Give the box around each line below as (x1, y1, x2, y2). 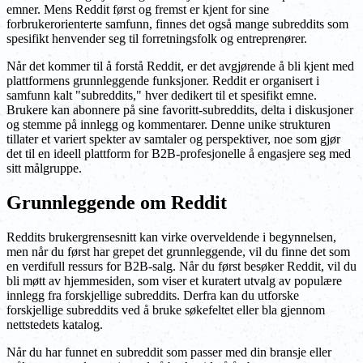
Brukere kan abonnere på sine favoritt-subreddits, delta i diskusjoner (6, 103, 353, 117)
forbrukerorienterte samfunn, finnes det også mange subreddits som (6, 17, 348, 32)
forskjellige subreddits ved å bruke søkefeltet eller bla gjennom (6, 303, 325, 318)
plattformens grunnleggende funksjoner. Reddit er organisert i (6, 74, 319, 88)
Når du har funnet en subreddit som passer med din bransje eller (6, 345, 331, 360)
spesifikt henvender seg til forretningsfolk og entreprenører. (6, 32, 307, 46)
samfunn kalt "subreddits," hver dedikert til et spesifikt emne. (6, 88, 317, 103)
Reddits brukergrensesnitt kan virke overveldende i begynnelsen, (6, 230, 336, 245)
